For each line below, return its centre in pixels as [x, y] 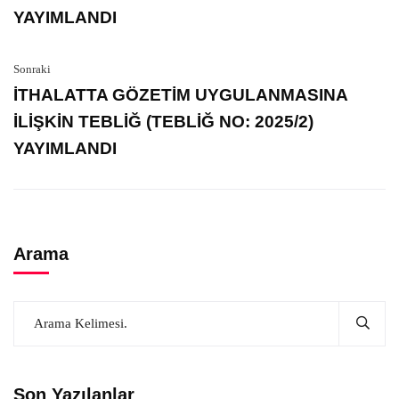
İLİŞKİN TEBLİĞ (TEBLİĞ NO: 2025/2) [163, 122]
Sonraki [32, 69]
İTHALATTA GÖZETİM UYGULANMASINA [180, 95]
